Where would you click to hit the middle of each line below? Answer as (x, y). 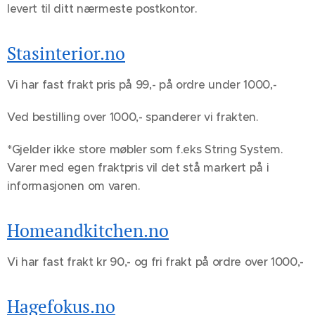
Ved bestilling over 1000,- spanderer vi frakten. (133, 117)
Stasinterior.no (66, 53)
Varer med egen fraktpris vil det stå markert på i (138, 168)
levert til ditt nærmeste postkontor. (102, 9)
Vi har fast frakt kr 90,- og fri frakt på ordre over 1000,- (156, 262)
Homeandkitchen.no (88, 231)
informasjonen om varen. (74, 186)
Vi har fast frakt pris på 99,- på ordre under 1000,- (142, 85)
